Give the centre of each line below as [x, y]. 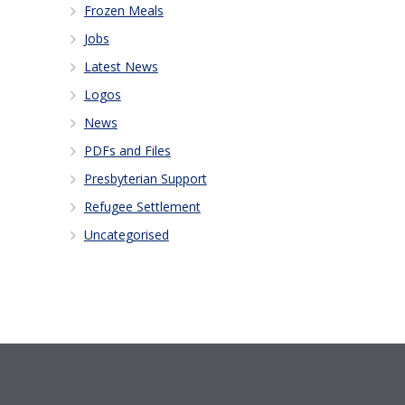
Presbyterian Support [145, 178]
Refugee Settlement [142, 206]
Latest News [121, 66]
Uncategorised [126, 234]
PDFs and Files [127, 150]
